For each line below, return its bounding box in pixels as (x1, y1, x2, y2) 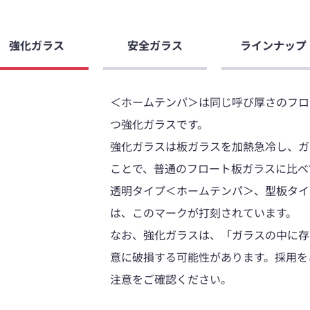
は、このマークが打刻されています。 (110, 204, 297, 221)
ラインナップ (240, 37, 307, 53)
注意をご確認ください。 (110, 271, 232, 287)
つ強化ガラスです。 (110, 116, 208, 132)
